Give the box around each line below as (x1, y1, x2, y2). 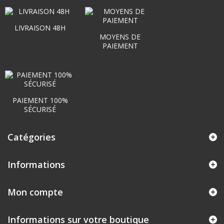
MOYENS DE (99, 32, 140, 42)
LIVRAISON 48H (14, 23, 65, 33)
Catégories (7, 131, 55, 143)
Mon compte (7, 186, 63, 198)
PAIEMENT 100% (12, 95, 68, 105)
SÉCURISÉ (24, 104, 56, 114)
